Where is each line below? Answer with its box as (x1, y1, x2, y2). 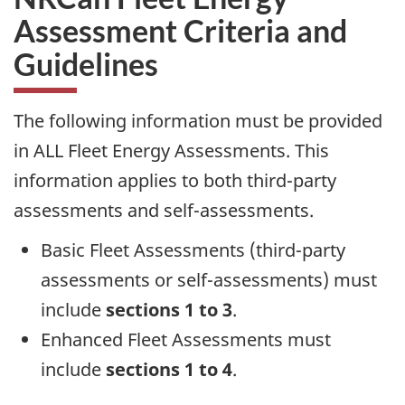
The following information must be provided (14, 108, 382, 133)
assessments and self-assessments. (14, 197, 314, 222)
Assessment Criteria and (14, 11, 347, 49)
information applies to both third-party (14, 167, 336, 193)
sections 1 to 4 (106, 357, 232, 382)
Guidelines (14, 44, 158, 82)
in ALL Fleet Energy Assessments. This (14, 137, 329, 163)
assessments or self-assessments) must (41, 268, 377, 293)
